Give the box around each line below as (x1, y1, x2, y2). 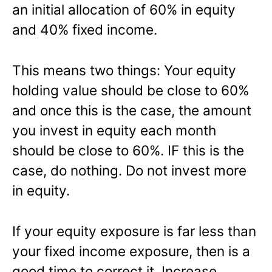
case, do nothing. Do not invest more (12, 162, 246, 179)
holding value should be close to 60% (12, 82, 249, 99)
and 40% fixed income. (12, 21, 157, 38)
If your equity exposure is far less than (12, 223, 256, 240)
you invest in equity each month (12, 122, 216, 139)
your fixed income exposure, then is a (12, 243, 250, 260)
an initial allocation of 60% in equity (12, 1, 236, 18)
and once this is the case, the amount (12, 102, 251, 119)
